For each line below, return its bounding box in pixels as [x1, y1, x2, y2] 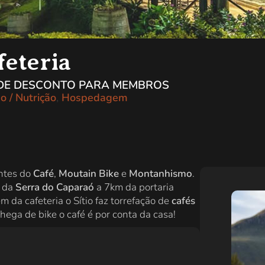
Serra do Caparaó [15, 180, 94, 195]
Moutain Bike [59, 167, 119, 181]
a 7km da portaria [94, 180, 174, 195]
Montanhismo [129, 167, 192, 181]
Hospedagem [61, 90, 128, 105]
